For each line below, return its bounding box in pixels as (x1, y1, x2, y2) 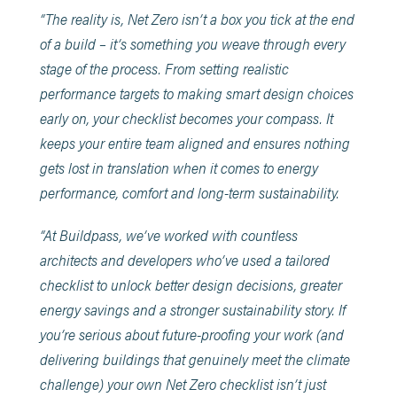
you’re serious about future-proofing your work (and (39, 323, 344, 345)
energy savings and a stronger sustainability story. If (39, 298, 346, 320)
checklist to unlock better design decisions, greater (39, 273, 342, 295)
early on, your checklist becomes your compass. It (39, 106, 333, 128)
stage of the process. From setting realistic (39, 57, 289, 79)
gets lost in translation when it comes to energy (39, 156, 318, 178)
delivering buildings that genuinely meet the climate (39, 347, 350, 370)
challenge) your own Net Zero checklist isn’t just (39, 372, 326, 394)
